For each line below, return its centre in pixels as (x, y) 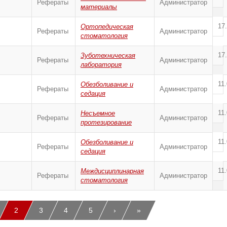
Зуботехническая (108, 55)
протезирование (106, 122)
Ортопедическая (107, 27)
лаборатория (101, 65)
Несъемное (98, 113)
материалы (99, 7)
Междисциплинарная (112, 171)
